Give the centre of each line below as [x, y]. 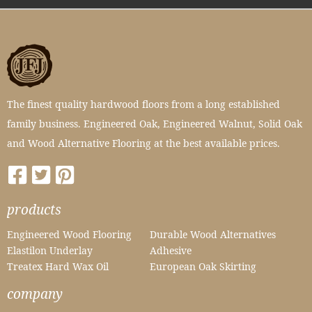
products [34, 209]
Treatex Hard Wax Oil [58, 267]
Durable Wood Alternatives [213, 234]
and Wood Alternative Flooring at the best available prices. [143, 143]
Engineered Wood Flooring [69, 234]
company [35, 294]
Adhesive [171, 251]
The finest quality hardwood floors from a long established [143, 104]
